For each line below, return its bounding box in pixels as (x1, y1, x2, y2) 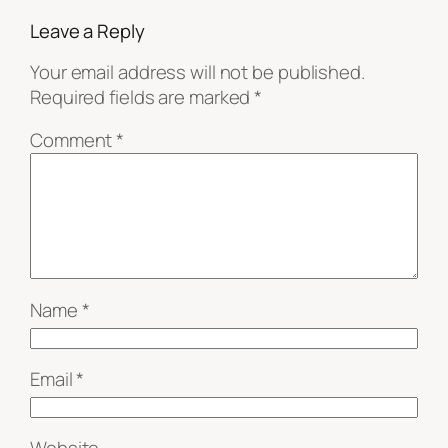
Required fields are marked (30, 83, 255, 110)
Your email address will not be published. (30, 58, 365, 85)
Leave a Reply (30, 18, 145, 45)
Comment (30, 127, 117, 154)
